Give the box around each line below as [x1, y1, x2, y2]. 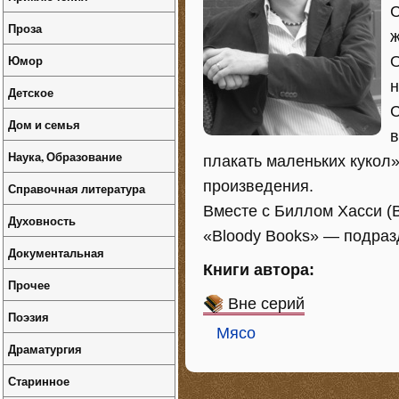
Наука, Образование [8, 148, 122, 165]
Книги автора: [203, 261, 314, 279]
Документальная [8, 244, 104, 261]
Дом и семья [8, 116, 80, 133]
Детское [8, 84, 53, 101]
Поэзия [8, 308, 49, 325]
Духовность [8, 212, 76, 229]
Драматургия [8, 340, 82, 357]
